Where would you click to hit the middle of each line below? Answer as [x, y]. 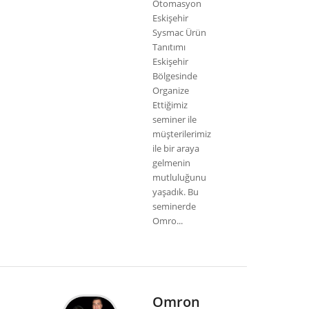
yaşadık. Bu [176, 192]
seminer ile [175, 120]
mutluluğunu [179, 178]
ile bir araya [176, 149]
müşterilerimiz [182, 134]
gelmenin [171, 163]
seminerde [174, 207]
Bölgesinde [175, 76]
